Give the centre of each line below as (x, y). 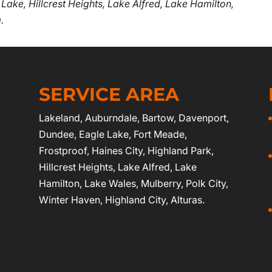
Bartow (158, 118)
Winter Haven (70, 200)
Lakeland (60, 118)
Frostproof (63, 151)
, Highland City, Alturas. (153, 200)
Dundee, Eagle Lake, (87, 134)
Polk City (206, 183)
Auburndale (111, 118)
